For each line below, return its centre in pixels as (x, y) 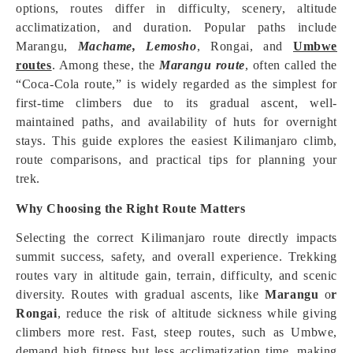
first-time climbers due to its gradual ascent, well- (176, 103)
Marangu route (202, 65)
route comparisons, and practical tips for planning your (176, 160)
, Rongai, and (245, 46)
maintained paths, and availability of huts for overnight (176, 122)
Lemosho (171, 46)
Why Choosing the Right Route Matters (131, 208)
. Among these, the (106, 65)
